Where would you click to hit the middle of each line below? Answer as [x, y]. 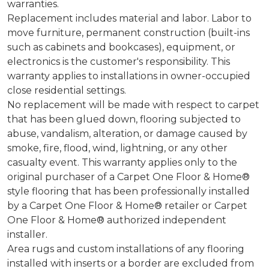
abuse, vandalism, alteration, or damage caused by [127, 133]
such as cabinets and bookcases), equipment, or [121, 47]
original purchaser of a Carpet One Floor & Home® [128, 177]
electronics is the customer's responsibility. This [119, 61]
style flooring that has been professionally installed [128, 191]
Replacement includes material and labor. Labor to [129, 18]
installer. [27, 234]
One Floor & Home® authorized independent [117, 220]
